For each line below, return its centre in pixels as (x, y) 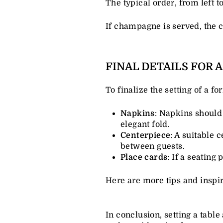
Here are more (136, 180)
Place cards (144, 157)
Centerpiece (146, 135)
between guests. (153, 146)
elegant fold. (145, 124)
